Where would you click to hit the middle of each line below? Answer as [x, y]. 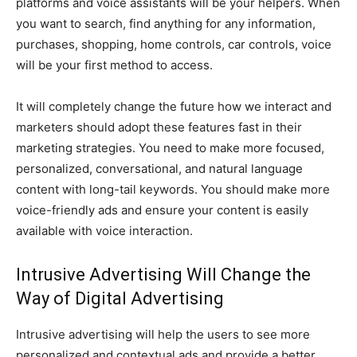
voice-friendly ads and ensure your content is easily [162, 210]
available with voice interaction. [104, 230]
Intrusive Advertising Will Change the [163, 274]
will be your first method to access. [114, 65]
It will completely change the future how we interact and [174, 106]
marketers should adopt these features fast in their [159, 127]
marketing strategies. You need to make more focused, [170, 147]
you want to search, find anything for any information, [166, 23]
